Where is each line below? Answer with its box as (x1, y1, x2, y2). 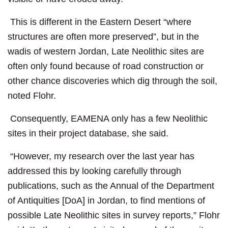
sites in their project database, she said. (8, 128, 168, 139)
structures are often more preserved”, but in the (8, 32, 199, 42)
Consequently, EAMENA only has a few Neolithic (8, 113, 208, 124)
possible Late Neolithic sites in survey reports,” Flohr (8, 210, 220, 221)
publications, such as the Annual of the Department (8, 181, 214, 191)
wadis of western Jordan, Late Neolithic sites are (8, 46, 204, 57)
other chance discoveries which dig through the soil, (8, 76, 217, 87)
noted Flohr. (8, 91, 56, 101)
